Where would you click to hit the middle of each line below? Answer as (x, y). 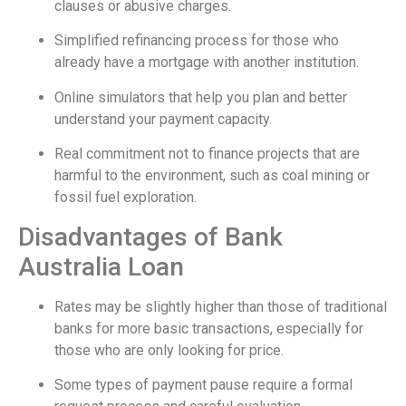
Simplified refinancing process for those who (197, 41)
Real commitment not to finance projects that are (207, 154)
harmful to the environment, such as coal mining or (212, 176)
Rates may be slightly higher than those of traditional (221, 306)
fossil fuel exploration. (126, 198)
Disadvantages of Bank (150, 237)
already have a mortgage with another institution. (207, 63)
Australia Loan (101, 266)
